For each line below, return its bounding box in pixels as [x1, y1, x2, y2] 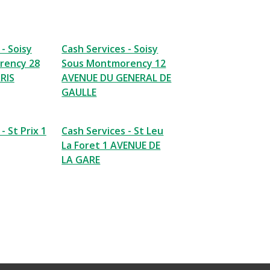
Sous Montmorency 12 [61, 57, 166, 71]
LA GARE [61, 153, 101, 167]
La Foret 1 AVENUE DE [61, 139, 161, 152]
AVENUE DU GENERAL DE [61, 71, 172, 85]
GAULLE [61, 86, 97, 99]
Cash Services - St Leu [61, 124, 164, 138]
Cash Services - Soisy [61, 42, 159, 56]
